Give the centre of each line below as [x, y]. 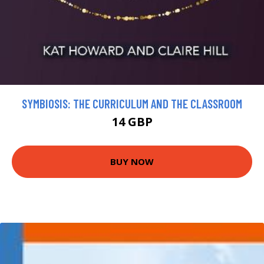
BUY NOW [132, 162]
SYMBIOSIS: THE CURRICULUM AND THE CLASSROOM [132, 103]
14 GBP [132, 121]
